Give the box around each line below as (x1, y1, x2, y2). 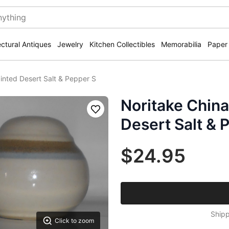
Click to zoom (55, 217, 94, 225)
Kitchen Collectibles (89, 40, 155, 49)
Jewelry (57, 40, 83, 49)
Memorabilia (161, 40, 201, 49)
